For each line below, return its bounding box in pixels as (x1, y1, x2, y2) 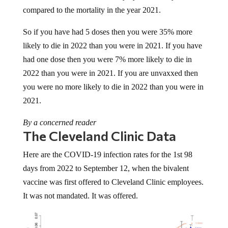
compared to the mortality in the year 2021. (22, 6, 161, 15)
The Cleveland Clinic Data (22, 128, 176, 144)
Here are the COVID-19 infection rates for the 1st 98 (22, 150, 192, 159)
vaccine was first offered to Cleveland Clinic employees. (22, 178, 204, 187)
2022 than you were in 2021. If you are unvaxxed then (22, 69, 198, 78)
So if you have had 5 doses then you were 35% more (22, 27, 192, 37)
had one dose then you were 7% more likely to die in (22, 55, 192, 64)
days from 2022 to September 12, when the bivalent (22, 164, 189, 173)
